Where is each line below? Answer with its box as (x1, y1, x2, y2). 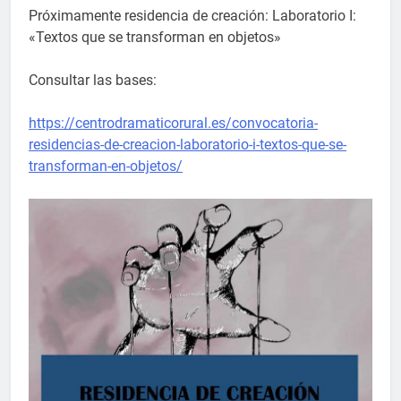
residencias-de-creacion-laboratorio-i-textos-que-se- (29, 136, 346, 154)
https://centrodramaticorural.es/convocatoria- (29, 115, 318, 132)
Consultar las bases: (29, 72, 157, 90)
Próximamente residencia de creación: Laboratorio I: (29, 7, 356, 25)
